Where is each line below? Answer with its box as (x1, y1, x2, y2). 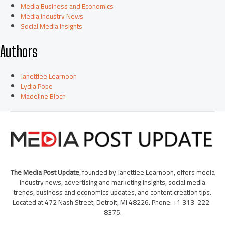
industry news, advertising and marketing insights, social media (20, 176, 205, 189)
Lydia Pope (21, 79, 53, 93)
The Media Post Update (10, 166, 79, 179)
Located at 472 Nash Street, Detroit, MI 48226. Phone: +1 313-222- (13, 196, 212, 209)
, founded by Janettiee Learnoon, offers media (79, 166, 215, 179)
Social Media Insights (21, 20, 83, 33)
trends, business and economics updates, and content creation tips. (14, 186, 211, 199)
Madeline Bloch (21, 89, 66, 103)
